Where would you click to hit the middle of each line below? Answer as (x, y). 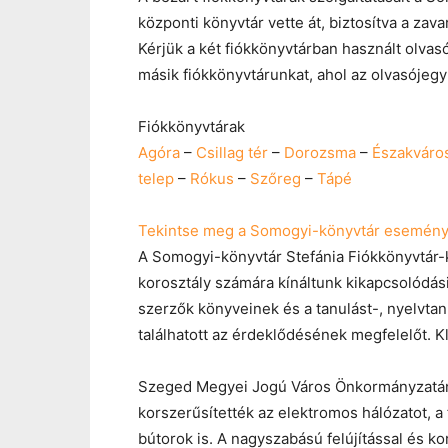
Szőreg (275, 178)
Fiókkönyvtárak (191, 126)
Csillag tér (232, 152)
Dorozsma (320, 152)
